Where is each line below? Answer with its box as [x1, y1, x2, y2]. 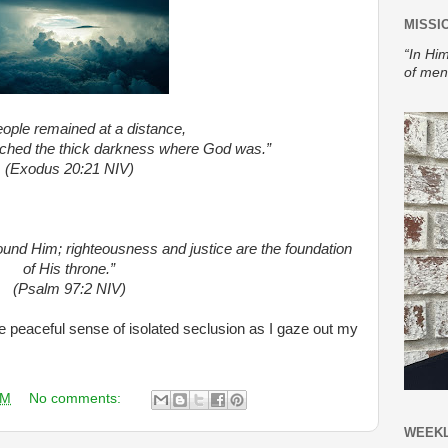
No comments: [28, 391, 125, 407]
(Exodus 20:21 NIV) [4, 160, 134, 177]
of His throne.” [23, 260, 115, 277]
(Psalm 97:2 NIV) [12, 280, 126, 297]
